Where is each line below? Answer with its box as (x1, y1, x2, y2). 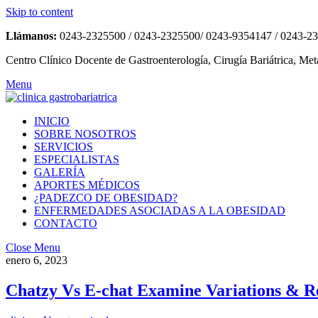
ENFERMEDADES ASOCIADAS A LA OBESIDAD (34, 204, 285, 216)
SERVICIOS (34, 141, 93, 153)
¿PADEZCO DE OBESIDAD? (34, 192, 177, 204)
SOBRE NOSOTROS (34, 128, 136, 140)
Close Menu (6, 241, 60, 253)
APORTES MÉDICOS (34, 179, 140, 191)
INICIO (34, 115, 70, 127)
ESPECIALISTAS (34, 153, 119, 165)
